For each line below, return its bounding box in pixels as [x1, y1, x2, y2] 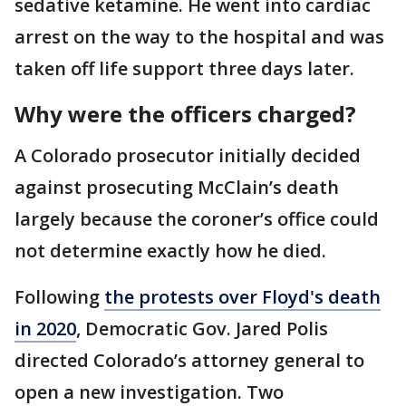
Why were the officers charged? [14, 98, 356, 129]
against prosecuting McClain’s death [14, 174, 339, 199]
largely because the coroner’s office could [14, 206, 379, 231]
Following [14, 284, 104, 309]
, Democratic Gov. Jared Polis [76, 315, 328, 341]
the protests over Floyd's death [104, 284, 381, 309]
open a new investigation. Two [14, 379, 284, 404]
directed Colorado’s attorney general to [14, 347, 364, 372]
